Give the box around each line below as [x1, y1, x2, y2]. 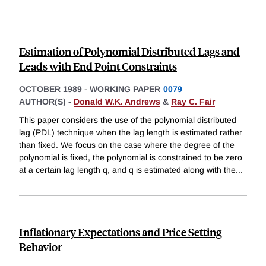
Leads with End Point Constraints [19, 58, 177, 74]
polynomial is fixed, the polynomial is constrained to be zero [19, 153, 242, 163]
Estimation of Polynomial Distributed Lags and [19, 43, 240, 59]
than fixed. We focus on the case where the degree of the [19, 140, 235, 150]
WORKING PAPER [90, 84, 160, 94]
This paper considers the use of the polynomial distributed [19, 115, 236, 125]
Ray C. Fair [171, 96, 215, 106]
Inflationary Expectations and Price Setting [19, 224, 221, 240]
